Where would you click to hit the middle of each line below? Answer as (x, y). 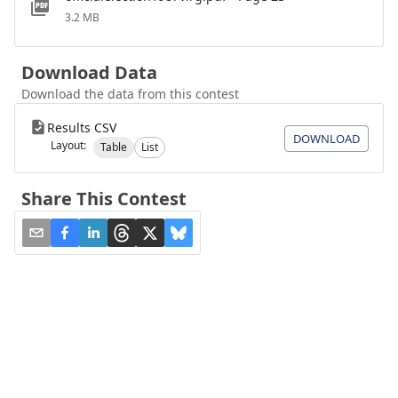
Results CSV (82, 127)
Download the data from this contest (130, 94)
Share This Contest (104, 199)
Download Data (89, 72)
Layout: (68, 145)
